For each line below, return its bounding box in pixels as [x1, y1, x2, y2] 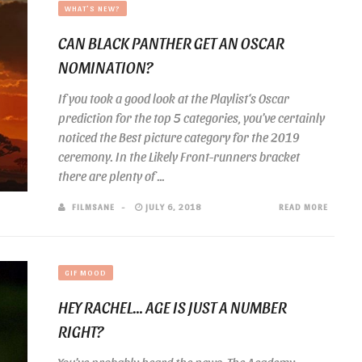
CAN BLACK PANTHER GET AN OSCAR [58, 33, 284, 53]
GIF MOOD [65, 267, 107, 277]
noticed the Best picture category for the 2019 [58, 129, 300, 145]
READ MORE [279, 201, 328, 212]
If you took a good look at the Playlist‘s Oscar [58, 90, 289, 106]
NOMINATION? [58, 57, 153, 77]
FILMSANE [72, 201, 115, 212]
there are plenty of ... [58, 168, 165, 183]
